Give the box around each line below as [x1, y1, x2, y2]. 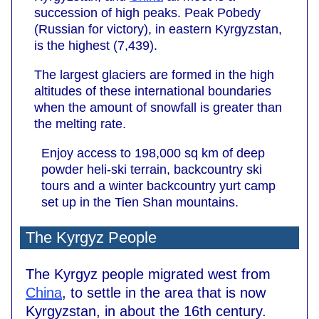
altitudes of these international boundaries [34, 83, 271, 98]
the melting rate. [34, 116, 126, 131]
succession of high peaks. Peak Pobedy [34, 5, 261, 20]
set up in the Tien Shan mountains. [41, 194, 239, 209]
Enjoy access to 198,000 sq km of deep [41, 145, 265, 160]
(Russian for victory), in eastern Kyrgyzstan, [34, 21, 282, 36]
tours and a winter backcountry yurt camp [41, 178, 276, 193]
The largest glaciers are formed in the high [34, 67, 274, 82]
